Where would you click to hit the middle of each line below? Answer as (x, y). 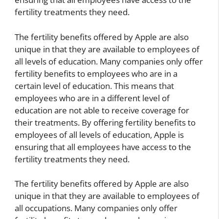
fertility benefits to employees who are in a (96, 73)
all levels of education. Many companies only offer (109, 61)
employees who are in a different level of (92, 98)
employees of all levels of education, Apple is (99, 134)
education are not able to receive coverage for (102, 110)
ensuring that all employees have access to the (103, 147)
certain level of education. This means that (94, 86)
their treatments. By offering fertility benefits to (105, 122)
